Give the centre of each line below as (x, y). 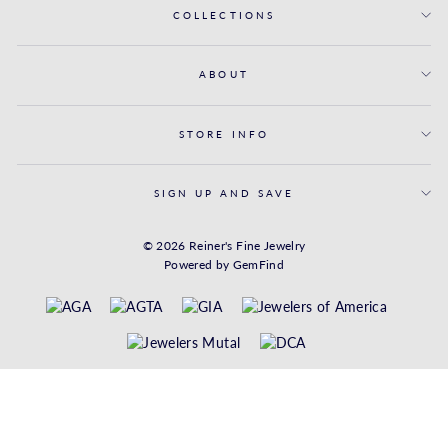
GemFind (258, 264)
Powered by (198, 264)
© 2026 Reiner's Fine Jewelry (224, 245)
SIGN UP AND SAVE (224, 193)
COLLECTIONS (224, 14)
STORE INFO (224, 133)
